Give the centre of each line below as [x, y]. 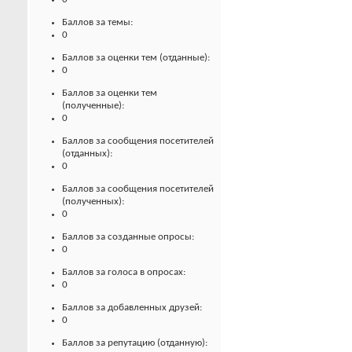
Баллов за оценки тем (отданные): [136, 58]
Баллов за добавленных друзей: [132, 308]
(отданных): [87, 154]
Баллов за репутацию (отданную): [135, 343]
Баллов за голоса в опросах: [124, 273]
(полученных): [93, 202]
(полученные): [93, 106]
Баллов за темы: [97, 23]
